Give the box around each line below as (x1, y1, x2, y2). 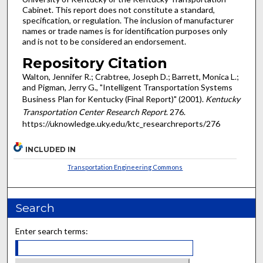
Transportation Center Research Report (22, 106, 166, 117)
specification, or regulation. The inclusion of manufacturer (22, 15, 234, 25)
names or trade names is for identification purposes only (22, 25, 227, 36)
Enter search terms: (15, 226, 89, 237)
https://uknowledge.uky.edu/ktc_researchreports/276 (22, 118, 220, 129)
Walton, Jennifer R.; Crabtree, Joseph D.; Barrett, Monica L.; (22, 71, 239, 82)
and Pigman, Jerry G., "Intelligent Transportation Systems (22, 82, 232, 92)
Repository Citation (22, 54, 167, 72)
